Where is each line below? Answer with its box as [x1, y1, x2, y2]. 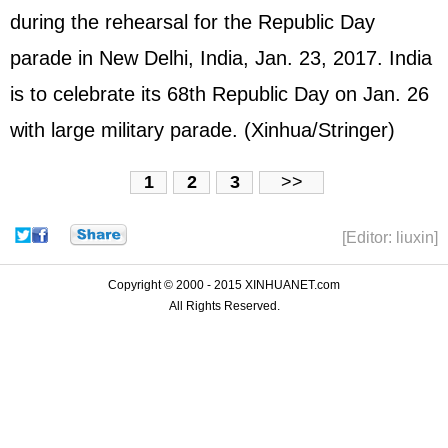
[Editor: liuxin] [342, 229, 438, 247]
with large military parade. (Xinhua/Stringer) [10, 118, 395, 141]
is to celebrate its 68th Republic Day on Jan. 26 [10, 82, 429, 105]
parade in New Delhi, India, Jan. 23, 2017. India [10, 46, 432, 69]
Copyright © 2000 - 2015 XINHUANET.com [108, 278, 340, 293]
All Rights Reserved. [168, 299, 280, 314]
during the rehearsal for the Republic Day [10, 10, 375, 33]
